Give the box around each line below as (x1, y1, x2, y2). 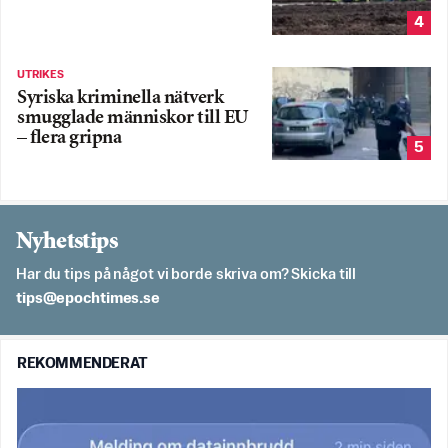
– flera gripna (17, 128, 121, 148)
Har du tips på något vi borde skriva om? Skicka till (16, 267, 357, 283)
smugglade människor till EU (17, 108, 248, 128)
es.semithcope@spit (16, 291, 160, 307)
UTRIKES (17, 68, 64, 81)
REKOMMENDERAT (17, 356, 148, 372)
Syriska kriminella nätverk (17, 88, 223, 108)
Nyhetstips (16, 231, 117, 255)
